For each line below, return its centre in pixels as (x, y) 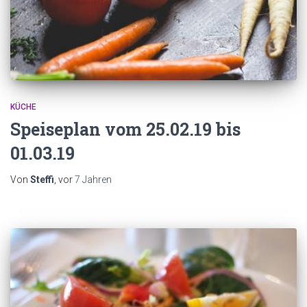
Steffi (42, 179)
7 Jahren (93, 179)
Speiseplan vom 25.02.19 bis (125, 129)
